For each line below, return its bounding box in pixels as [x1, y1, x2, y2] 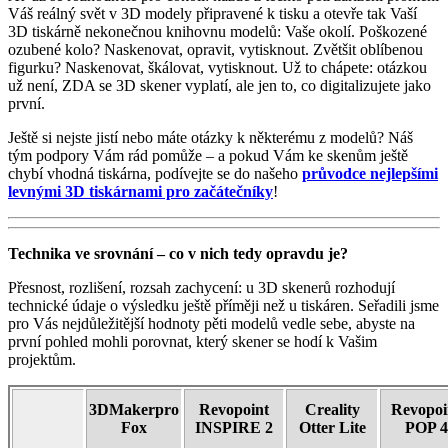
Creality [304, 400, 360, 418]
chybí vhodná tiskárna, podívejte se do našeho [8, 164, 302, 182]
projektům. [8, 350, 76, 368]
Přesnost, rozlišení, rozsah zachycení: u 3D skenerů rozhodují [8, 278, 395, 296]
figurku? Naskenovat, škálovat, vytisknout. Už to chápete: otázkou [8, 58, 427, 76]
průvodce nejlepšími [302, 164, 438, 182]
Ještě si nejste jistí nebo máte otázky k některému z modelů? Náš [8, 128, 413, 146]
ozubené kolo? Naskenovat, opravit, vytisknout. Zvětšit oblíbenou [8, 40, 423, 58]
